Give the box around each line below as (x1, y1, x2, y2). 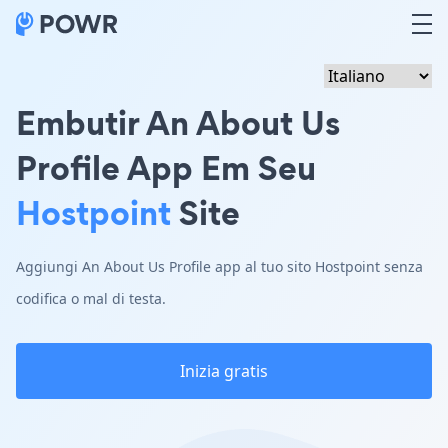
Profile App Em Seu (16, 144, 316, 191)
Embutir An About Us (16, 99, 340, 146)
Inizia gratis (180, 360, 268, 382)
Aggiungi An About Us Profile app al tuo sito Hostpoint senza (16, 257, 423, 276)
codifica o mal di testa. (16, 289, 166, 308)
